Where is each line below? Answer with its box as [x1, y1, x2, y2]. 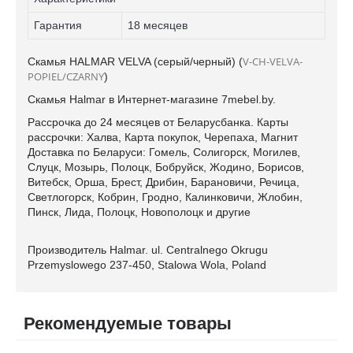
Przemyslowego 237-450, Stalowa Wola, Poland [28, 258, 266, 272]
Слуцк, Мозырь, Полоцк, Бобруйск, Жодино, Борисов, [28, 161, 304, 174]
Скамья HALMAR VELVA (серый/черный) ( [28, 55, 243, 69]
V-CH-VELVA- [243, 54, 303, 69]
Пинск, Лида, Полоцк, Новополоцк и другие [28, 206, 251, 219]
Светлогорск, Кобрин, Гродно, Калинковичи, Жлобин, [28, 191, 303, 204]
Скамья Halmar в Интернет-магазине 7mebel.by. [28, 93, 276, 106]
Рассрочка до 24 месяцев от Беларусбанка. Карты [28, 116, 288, 129]
